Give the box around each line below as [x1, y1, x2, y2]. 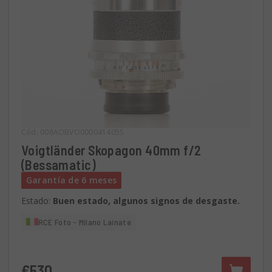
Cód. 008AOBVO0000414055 [21, 127, 124, 138]
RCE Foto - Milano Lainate [38, 216, 131, 227]
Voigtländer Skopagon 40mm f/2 [21, 142, 202, 158]
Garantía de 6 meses [25, 174, 117, 186]
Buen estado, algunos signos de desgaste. [52, 195, 240, 207]
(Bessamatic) [21, 157, 97, 173]
